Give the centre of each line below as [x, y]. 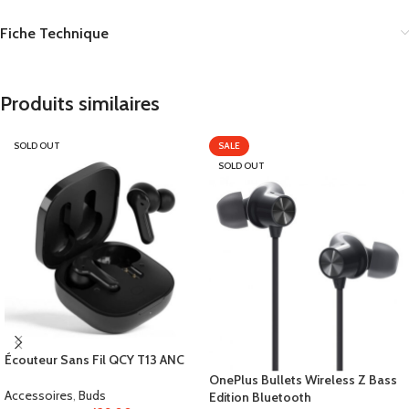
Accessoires [39, 396]
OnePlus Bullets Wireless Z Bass [303, 380]
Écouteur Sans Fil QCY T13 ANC [94, 360]
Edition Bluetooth [260, 398]
